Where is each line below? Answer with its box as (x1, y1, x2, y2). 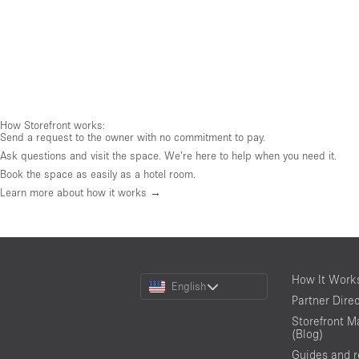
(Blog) (291, 326, 323, 341)
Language (139, 296, 190, 311)
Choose (139, 271, 179, 285)
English (171, 279, 207, 292)
